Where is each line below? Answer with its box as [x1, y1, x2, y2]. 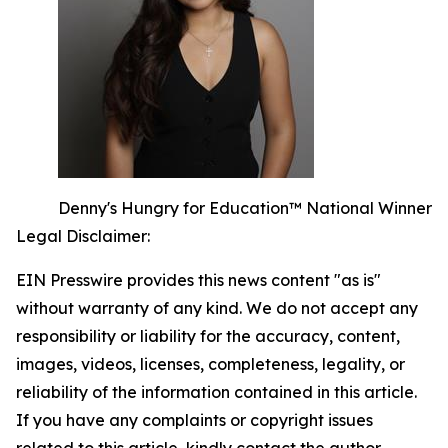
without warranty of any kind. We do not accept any [16, 298, 418, 318]
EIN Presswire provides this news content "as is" [16, 270, 381, 290]
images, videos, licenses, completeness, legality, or [16, 354, 405, 374]
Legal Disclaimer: [16, 226, 150, 246]
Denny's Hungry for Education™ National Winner [58, 198, 432, 218]
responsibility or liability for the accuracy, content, [16, 326, 400, 346]
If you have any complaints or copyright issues [16, 410, 373, 430]
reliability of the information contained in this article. [16, 382, 417, 402]
